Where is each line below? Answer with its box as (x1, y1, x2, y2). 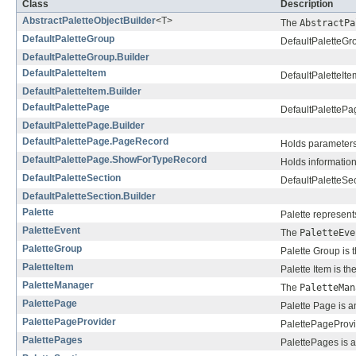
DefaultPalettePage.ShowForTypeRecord (22, 154, 207, 166)
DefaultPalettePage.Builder (22, 120, 145, 132)
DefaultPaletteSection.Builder (22, 191, 156, 203)
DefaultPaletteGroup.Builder (22, 52, 149, 64)
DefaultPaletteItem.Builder (22, 86, 141, 98)
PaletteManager (22, 280, 94, 292)
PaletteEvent (22, 225, 80, 237)
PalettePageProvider (22, 316, 116, 328)
